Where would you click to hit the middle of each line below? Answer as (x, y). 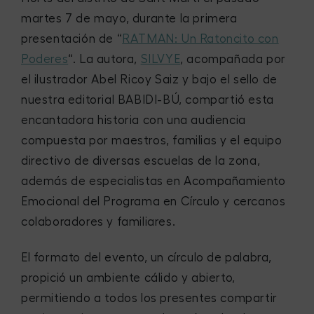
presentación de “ (72, 39)
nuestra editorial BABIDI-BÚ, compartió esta (148, 100)
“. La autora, (104, 59)
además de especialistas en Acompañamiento (153, 181)
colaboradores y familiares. (98, 221)
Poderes (45, 59)
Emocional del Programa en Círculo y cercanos (153, 201)
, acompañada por (233, 59)
